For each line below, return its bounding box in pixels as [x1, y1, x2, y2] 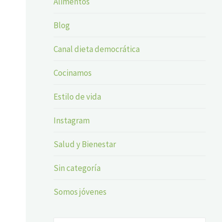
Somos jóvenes [54, 186, 107, 197]
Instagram [54, 114, 90, 126]
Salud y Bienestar [54, 138, 116, 150]
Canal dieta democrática [54, 43, 140, 55]
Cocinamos [54, 67, 92, 78]
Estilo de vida [54, 91, 102, 102]
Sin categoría [54, 162, 101, 173]
